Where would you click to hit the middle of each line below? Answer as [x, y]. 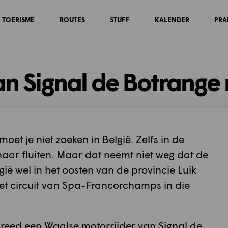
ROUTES [72, 20]
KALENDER [172, 20]
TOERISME [18, 20]
